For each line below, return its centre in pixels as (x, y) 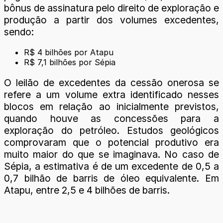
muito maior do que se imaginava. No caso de (111, 155)
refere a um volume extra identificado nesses (111, 95)
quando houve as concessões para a (111, 119)
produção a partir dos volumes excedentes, (111, 20)
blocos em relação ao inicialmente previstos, (111, 107)
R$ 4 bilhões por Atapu (69, 52)
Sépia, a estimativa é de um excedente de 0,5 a (111, 167)
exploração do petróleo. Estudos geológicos (111, 131)
